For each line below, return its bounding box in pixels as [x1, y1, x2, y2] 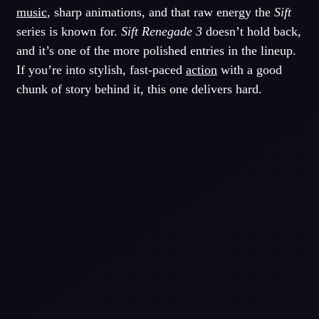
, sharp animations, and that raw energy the [46, 4, 274, 19]
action [185, 62, 217, 77]
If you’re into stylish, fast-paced [16, 62, 186, 77]
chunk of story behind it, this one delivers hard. [16, 81, 262, 96]
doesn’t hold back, [202, 23, 301, 38]
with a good [216, 62, 282, 77]
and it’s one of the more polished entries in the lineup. [16, 43, 296, 58]
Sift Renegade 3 [120, 23, 202, 38]
